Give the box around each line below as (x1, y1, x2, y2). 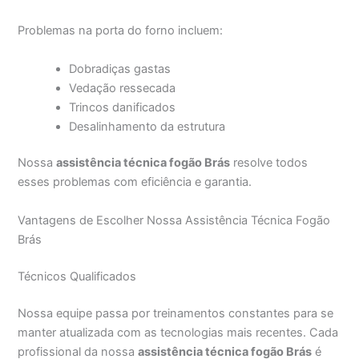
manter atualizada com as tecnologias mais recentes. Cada (18, 325, 339, 340)
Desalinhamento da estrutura (69, 119, 226, 134)
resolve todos (230, 155, 309, 171)
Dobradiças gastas (69, 61, 171, 76)
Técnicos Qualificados (18, 268, 137, 284)
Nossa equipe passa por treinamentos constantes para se (18, 305, 334, 321)
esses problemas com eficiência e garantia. (18, 175, 252, 190)
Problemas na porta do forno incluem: (18, 23, 224, 38)
